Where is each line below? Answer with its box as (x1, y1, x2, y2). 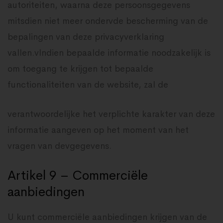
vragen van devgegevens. (7, 140, 111, 151)
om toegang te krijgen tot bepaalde (7, 63, 153, 74)
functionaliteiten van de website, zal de (7, 79, 168, 90)
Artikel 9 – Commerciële (7, 167, 148, 184)
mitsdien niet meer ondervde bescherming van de (7, 15, 208, 26)
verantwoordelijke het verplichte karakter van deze (7, 109, 215, 119)
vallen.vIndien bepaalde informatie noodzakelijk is (7, 47, 211, 58)
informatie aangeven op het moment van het (7, 124, 189, 135)
